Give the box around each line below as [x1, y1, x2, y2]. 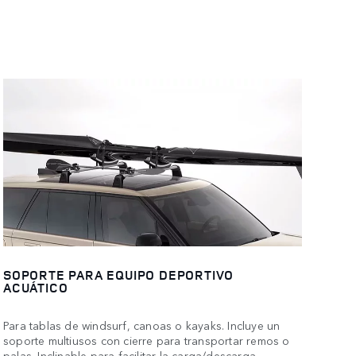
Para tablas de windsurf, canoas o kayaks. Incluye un [3, 316, 281, 333]
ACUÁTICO [3, 279, 68, 297]
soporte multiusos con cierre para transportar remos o [3, 331, 290, 348]
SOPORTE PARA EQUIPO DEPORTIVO [3, 266, 234, 284]
